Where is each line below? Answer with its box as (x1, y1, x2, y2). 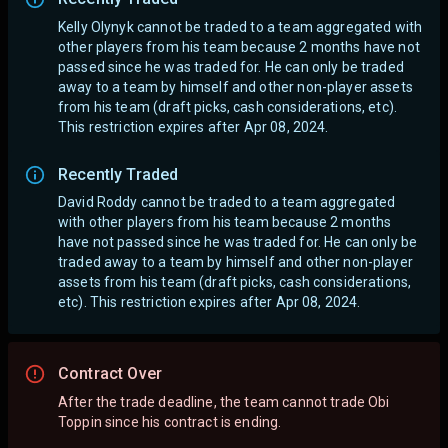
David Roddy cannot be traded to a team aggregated (58, 194, 396, 211)
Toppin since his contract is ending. (58, 413, 282, 430)
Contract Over (58, 364, 162, 384)
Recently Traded (58, 164, 179, 184)
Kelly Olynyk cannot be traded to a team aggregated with (58, 18, 423, 35)
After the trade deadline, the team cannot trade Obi (58, 393, 390, 410)
